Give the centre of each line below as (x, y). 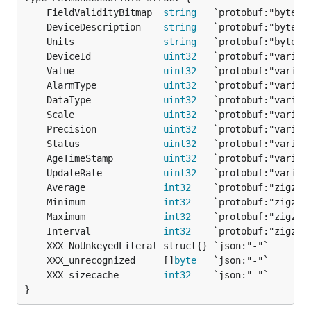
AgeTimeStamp (105, 158)
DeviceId (105, 56)
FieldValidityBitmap (105, 12)
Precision (105, 129)
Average (105, 187)
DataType (105, 100)
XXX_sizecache (105, 275)
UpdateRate (105, 173)
